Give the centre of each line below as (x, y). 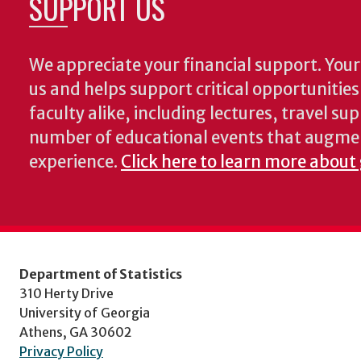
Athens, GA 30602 (76, 332)
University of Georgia (85, 313)
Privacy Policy (61, 351)
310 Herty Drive (66, 293)
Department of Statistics (101, 274)
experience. (75, 162)
